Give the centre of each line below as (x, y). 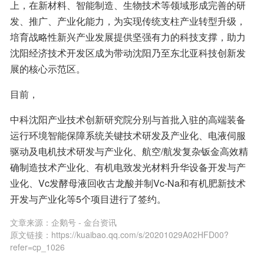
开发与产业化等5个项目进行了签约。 (88, 199)
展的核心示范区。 (48, 69)
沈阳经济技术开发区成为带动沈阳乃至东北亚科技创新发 (128, 53)
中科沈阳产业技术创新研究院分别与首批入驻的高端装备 (128, 119)
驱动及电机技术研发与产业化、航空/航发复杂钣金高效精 (129, 151)
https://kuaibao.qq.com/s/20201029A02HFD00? (140, 235)
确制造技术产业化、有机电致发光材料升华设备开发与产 (128, 167)
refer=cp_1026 (37, 247)
